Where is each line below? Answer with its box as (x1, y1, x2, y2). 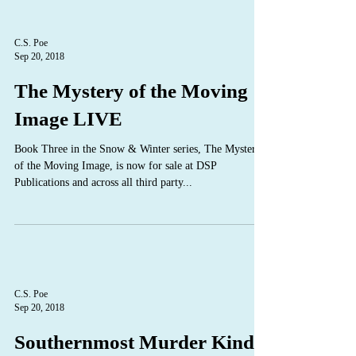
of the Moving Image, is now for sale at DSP (14, 160, 217, 172)
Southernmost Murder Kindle (14, 331, 269, 353)
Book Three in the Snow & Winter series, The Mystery (14, 143, 261, 155)
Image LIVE (14, 108, 122, 130)
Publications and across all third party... (14, 176, 192, 188)
